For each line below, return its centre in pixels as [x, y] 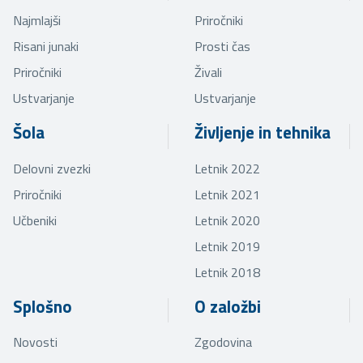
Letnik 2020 [227, 220]
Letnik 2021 [227, 194]
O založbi [228, 306]
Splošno [43, 306]
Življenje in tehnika [263, 132]
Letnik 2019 [227, 246]
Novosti [35, 342]
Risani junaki [46, 47]
